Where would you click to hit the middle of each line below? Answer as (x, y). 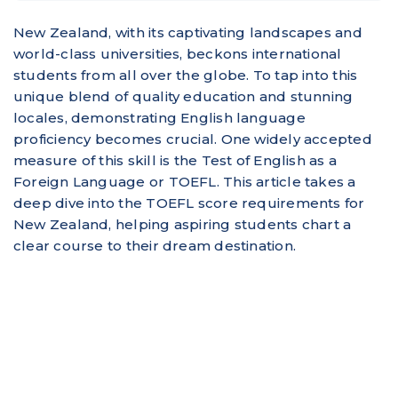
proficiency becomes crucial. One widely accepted (193, 139)
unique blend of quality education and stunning (183, 96)
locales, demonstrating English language (159, 117)
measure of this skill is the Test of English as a (175, 160)
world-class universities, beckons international (178, 53)
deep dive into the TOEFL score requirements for (189, 203)
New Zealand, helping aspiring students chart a (183, 224)
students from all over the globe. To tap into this (186, 75)
